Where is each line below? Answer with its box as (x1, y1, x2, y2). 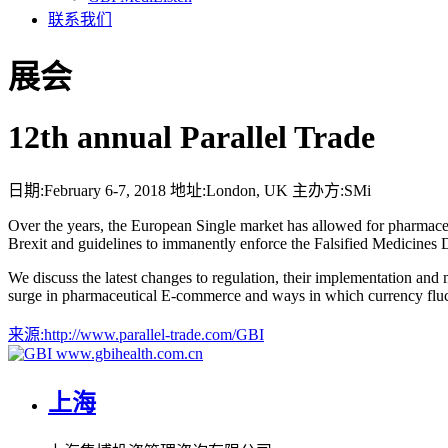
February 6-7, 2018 (44, 182, 166, 200)
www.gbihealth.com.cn (56, 345, 203, 363)
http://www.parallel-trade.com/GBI (44, 326, 264, 344)
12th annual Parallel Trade (8, 118, 375, 155)
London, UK (206, 182, 288, 200)
